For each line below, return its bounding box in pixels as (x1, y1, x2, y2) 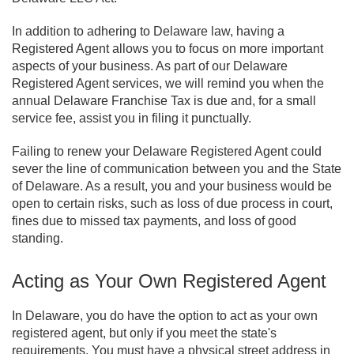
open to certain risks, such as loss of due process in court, (12, 197, 333, 211)
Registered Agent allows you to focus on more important (12, 42, 323, 56)
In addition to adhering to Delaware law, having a (12, 24, 284, 39)
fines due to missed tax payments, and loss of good (12, 214, 296, 228)
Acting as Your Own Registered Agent (12, 270, 326, 292)
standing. (12, 232, 63, 246)
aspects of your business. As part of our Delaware (12, 59, 288, 73)
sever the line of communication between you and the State (12, 162, 341, 176)
